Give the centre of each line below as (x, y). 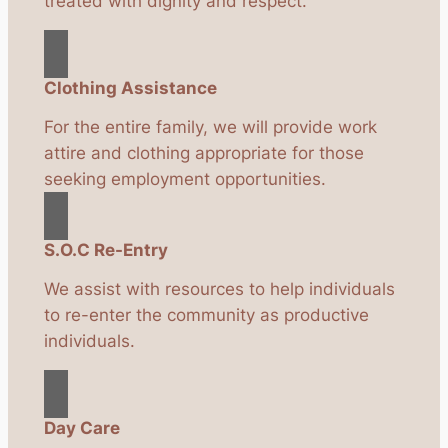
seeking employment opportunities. (184, 179)
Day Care (81, 428)
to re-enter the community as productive (206, 315)
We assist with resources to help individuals (219, 289)
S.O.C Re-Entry (105, 250)
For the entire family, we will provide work (210, 127)
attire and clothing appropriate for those (203, 153)
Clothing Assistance (130, 88)
